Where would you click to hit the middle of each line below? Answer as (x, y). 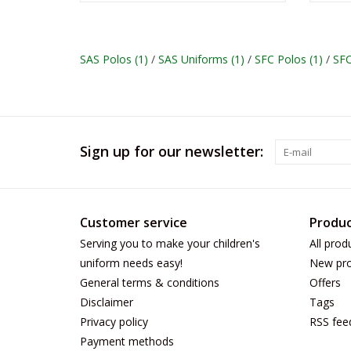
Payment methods (127, 341)
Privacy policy (114, 321)
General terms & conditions (150, 282)
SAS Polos (107, 59)
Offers (325, 282)
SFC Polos (282, 59)
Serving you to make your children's (170, 243)
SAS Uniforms (195, 59)
